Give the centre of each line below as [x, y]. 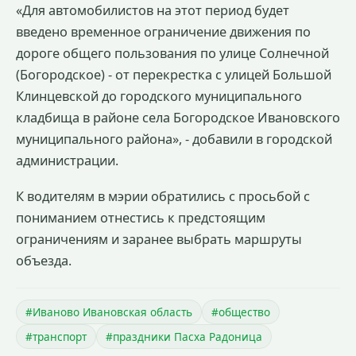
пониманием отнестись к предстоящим [141, 217]
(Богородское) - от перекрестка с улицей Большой [174, 74]
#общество [241, 311]
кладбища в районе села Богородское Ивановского [178, 117]
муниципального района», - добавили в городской [174, 139]
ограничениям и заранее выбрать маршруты [159, 239]
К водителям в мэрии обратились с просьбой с [163, 196]
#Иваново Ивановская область [109, 311]
